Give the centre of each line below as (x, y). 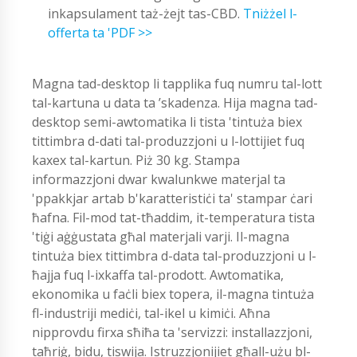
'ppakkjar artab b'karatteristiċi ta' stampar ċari (172, 198)
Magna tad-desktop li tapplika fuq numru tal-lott (177, 83)
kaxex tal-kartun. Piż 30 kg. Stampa (136, 160)
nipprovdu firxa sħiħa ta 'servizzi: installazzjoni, (172, 332)
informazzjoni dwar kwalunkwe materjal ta (159, 179)
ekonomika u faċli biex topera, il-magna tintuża (173, 294)
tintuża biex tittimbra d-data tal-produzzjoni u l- (174, 255)
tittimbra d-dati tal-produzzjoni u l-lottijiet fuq (168, 141)
